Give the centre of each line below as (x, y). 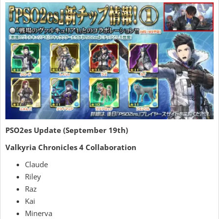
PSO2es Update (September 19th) (67, 130)
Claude (36, 164)
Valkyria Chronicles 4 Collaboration (71, 147)
